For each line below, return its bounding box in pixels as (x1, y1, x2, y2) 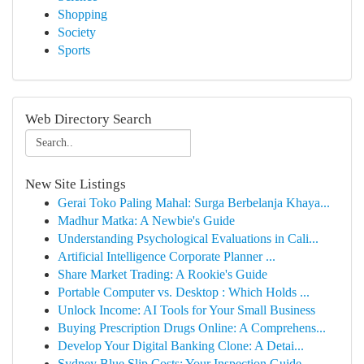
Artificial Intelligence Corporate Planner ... (58, 249, 275, 263)
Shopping (58, 7, 107, 21)
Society (58, 25, 96, 39)
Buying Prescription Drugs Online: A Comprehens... (58, 321, 326, 335)
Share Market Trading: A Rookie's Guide (58, 267, 267, 281)
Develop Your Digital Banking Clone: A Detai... (58, 339, 304, 353)
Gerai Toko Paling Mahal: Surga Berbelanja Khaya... (58, 196, 330, 210)
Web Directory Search (25, 111, 152, 127)
